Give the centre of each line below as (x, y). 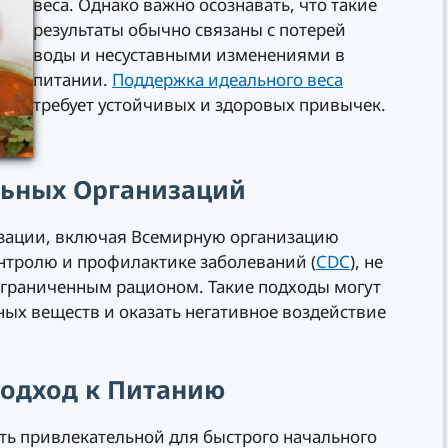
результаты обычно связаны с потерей (189, 30)
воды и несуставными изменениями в (189, 55)
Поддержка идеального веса (227, 80)
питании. (72, 80)
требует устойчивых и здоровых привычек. (209, 105)
